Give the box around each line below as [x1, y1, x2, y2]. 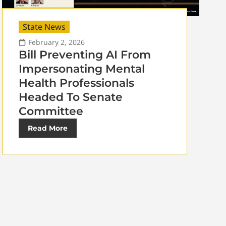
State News [22, 21, 66, 33]
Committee [18, 104, 83, 119]
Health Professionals [18, 76, 134, 90]
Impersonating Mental [18, 62, 145, 76]
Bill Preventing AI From [18, 48, 151, 62]
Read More [27, 124, 68, 133]
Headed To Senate [18, 90, 123, 104]
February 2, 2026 [28, 37, 85, 47]
